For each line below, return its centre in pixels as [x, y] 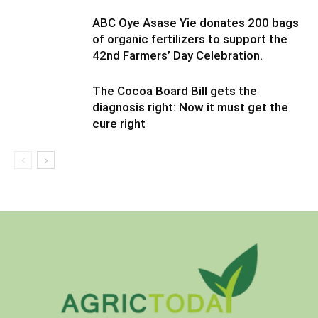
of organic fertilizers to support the [190, 39]
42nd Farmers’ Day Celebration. [177, 55]
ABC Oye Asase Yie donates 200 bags [196, 23]
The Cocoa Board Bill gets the [175, 91]
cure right [119, 124]
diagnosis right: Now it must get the [190, 107]
